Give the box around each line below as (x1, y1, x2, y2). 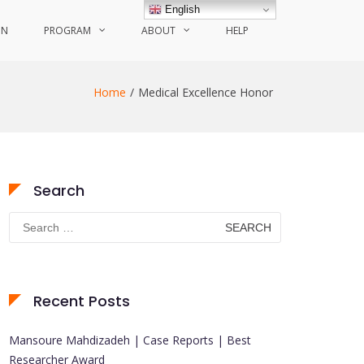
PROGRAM (44, 24, 91, 37)
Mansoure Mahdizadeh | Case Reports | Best (9, 332, 251, 348)
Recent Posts (33, 291, 130, 311)
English (162, 2, 201, 15)
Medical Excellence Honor (138, 84, 273, 100)
